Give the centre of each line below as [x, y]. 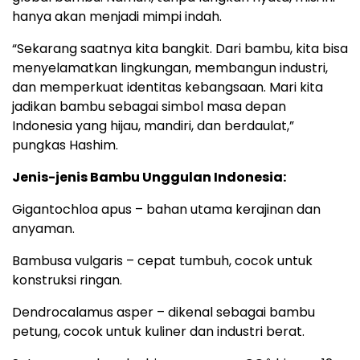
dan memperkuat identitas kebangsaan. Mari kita [168, 87]
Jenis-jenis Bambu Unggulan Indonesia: [149, 177]
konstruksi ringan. [67, 280]
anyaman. [43, 228]
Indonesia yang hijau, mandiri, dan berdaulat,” [153, 125]
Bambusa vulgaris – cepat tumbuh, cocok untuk [162, 260]
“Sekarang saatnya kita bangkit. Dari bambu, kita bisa [180, 48]
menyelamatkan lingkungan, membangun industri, [170, 67]
